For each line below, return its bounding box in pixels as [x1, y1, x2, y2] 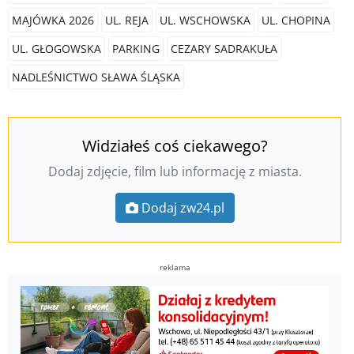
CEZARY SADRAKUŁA [171, 41, 277, 57]
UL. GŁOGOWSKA [12, 41, 101, 57]
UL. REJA [105, 13, 149, 28]
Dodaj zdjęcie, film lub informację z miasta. [47, 163, 302, 181]
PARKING [112, 41, 160, 57]
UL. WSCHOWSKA [160, 13, 250, 28]
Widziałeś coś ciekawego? [81, 135, 268, 157]
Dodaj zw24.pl [141, 199, 224, 217]
